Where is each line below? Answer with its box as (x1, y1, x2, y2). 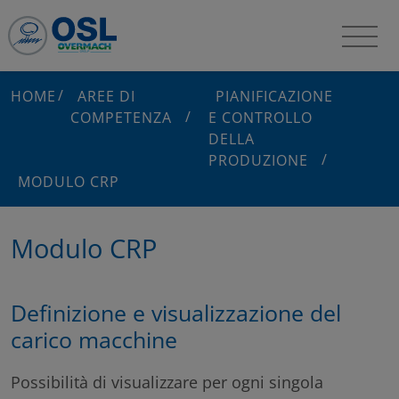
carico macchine (11, 323, 177, 354)
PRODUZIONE (208, 151, 308, 170)
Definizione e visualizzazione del (11, 297, 341, 328)
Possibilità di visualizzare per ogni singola (11, 370, 323, 393)
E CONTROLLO (208, 108, 313, 127)
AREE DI (77, 86, 136, 106)
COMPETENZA (70, 108, 172, 127)
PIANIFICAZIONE (216, 86, 334, 106)
